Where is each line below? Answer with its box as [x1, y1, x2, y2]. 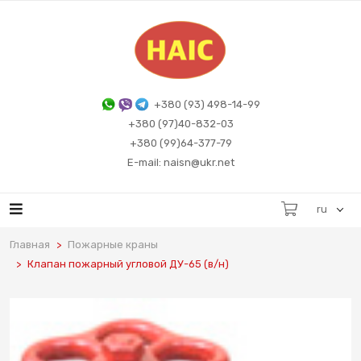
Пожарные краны [68, 239, 158, 251]
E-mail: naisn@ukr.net [127, 156, 234, 168]
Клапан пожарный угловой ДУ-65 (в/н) [27, 258, 229, 270]
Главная [10, 239, 50, 251]
